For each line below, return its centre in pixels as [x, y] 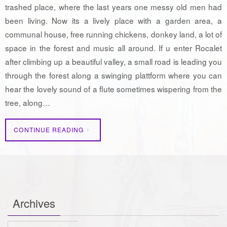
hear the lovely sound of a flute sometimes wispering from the [113, 88]
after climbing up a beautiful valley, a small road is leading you [113, 61]
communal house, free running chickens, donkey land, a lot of [113, 34]
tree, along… [28, 102]
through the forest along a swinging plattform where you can [113, 75]
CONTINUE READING [49, 130]
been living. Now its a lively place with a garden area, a [113, 20]
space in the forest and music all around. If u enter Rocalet [113, 47]
